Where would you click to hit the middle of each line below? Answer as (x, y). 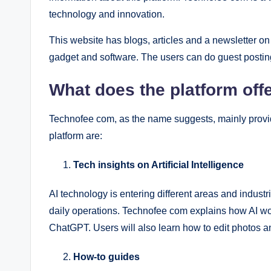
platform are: (76, 135)
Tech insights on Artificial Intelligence (158, 165)
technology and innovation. (107, 14)
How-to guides (106, 256)
